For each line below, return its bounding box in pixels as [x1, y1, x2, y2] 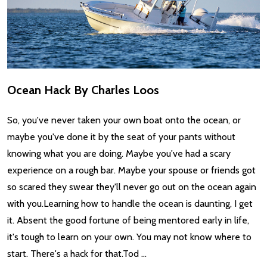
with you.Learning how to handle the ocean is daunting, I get [7, 198, 253, 210]
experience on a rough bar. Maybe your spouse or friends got [7, 164, 256, 176]
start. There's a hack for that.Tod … [7, 248, 147, 260]
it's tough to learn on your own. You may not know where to [7, 231, 252, 243]
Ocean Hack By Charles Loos [7, 83, 159, 98]
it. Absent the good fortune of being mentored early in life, [7, 215, 249, 226]
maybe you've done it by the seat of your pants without [7, 131, 235, 143]
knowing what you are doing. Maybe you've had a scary [7, 148, 231, 160]
